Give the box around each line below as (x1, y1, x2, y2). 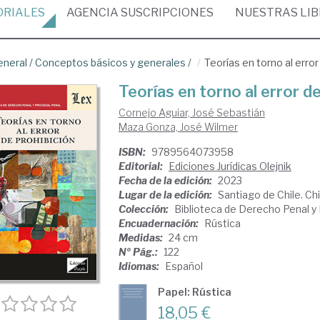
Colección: (118, 203, 171, 215)
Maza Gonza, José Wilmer (118, 121, 238, 133)
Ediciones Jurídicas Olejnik (168, 160, 291, 172)
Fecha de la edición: (118, 174, 214, 186)
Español (164, 260, 203, 272)
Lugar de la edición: (118, 189, 214, 201)
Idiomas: (118, 260, 161, 272)
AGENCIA (66, 6, 119, 19)
